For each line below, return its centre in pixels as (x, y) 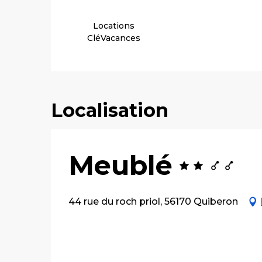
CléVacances (114, 38)
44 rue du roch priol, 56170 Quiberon (153, 201)
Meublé (120, 165)
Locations (114, 26)
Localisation (110, 110)
